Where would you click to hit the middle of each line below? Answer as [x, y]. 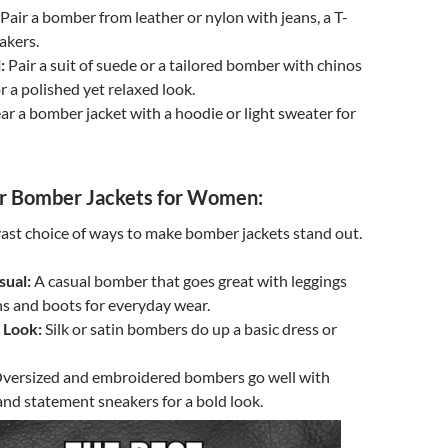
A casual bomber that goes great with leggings [189, 280]
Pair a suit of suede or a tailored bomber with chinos [183, 64]
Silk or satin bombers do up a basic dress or [189, 328]
